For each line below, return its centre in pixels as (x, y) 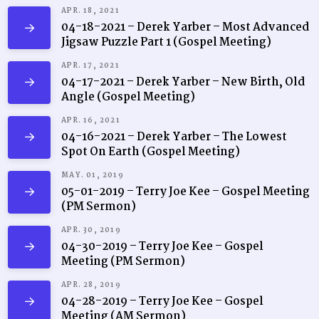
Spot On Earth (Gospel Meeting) (151, 152)
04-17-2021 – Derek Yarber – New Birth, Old (183, 82)
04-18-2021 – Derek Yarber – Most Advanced (185, 27)
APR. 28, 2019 (91, 284)
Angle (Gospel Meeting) (129, 97)
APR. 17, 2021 (90, 66)
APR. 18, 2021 (90, 11)
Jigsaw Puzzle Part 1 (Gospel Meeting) (167, 42)
